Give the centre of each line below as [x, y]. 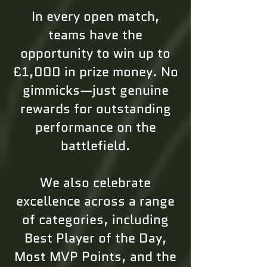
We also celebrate [95, 183]
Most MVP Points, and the [95, 257]
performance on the [95, 127]
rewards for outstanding [95, 109]
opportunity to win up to [95, 53]
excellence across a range [95, 201]
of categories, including [95, 220]
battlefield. [95, 146]
